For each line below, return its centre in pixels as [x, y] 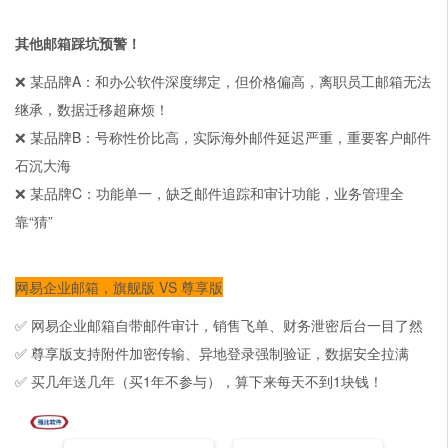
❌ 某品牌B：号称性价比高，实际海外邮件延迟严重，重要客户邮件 [223, 137]
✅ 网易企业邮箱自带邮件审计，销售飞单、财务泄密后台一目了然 [219, 325]
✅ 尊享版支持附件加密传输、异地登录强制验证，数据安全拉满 [212, 353]
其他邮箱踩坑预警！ [78, 43]
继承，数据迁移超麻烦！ [92, 109]
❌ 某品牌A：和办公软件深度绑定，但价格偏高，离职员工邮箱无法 [223, 81]
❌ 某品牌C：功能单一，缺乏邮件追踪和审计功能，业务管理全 [209, 193]
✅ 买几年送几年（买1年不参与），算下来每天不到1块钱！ [199, 381]
